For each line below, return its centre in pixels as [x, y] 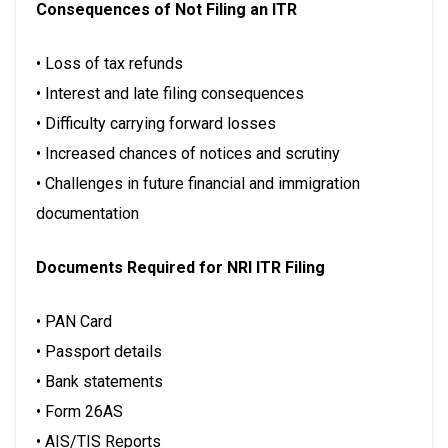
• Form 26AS [79, 411]
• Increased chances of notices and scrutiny [188, 153]
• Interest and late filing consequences [170, 93]
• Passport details [99, 351]
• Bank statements [99, 381]
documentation [87, 213]
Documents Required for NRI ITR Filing [180, 267]
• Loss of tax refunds [109, 63]
